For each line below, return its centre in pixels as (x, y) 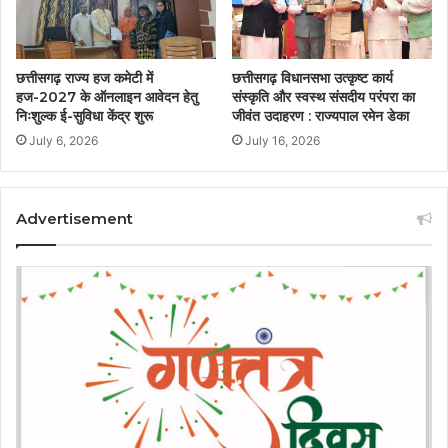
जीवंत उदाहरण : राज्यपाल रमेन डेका (320, 116)
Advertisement (74, 219)
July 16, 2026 (282, 141)
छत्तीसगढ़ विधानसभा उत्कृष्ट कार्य (312, 78)
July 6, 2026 (63, 141)
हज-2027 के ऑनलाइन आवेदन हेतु (107, 97)
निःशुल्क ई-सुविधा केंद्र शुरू (84, 116)
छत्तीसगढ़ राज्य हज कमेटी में (84, 78)
